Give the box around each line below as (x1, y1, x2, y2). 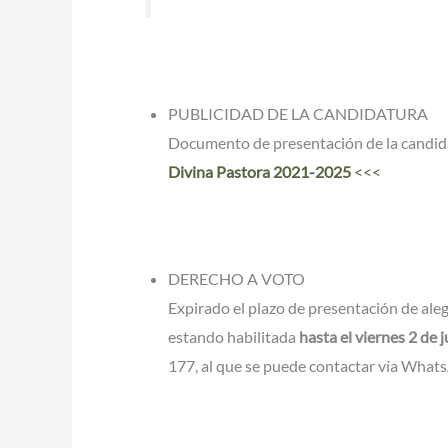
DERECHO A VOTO (168, 269, 305, 289)
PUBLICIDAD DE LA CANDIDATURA (168, 103, 428, 123)
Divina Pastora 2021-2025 (168, 161, 351, 181)
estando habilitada (168, 327, 299, 347)
